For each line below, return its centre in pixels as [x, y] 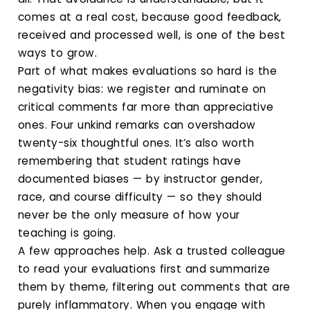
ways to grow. [58, 53]
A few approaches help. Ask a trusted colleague [152, 250]
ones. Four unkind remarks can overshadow [137, 125]
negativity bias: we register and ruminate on [142, 89]
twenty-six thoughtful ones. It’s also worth [136, 143]
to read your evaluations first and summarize [144, 268]
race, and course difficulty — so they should [140, 197]
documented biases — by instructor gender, [140, 179]
